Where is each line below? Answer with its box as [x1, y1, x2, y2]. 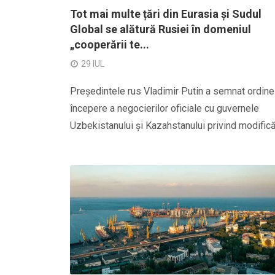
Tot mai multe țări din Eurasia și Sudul [70, 7, 261, 20]
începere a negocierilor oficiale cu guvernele [70, 103, 259, 114]
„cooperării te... [70, 38, 149, 51]
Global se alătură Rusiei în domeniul [70, 23, 251, 36]
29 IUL [81, 59, 104, 69]
